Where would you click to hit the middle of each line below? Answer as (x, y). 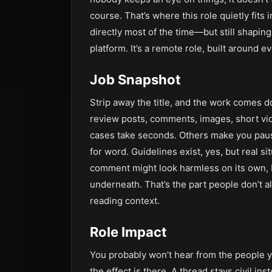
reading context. (125, 201)
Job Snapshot (135, 80)
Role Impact (128, 232)
